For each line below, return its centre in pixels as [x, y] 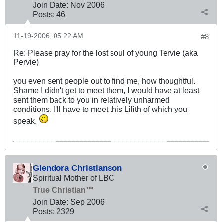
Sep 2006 [87, 202]
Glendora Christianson [77, 168]
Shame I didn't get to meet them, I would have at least [106, 90]
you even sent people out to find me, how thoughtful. [104, 81]
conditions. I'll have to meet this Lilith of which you [100, 109]
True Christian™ [63, 190]
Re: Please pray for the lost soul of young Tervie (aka [106, 53]
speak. [26, 121]
